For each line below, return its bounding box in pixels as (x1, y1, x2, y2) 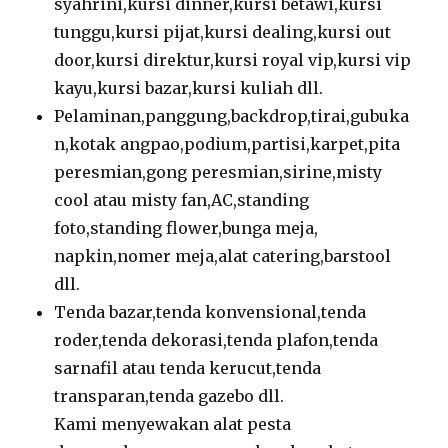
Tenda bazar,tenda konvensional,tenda (54, 302, 367, 323)
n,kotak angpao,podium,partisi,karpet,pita (54, 134, 401, 155)
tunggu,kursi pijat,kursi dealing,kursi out (54, 22, 392, 43)
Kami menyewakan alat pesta (54, 414, 292, 435)
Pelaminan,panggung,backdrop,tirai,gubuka (54, 106, 410, 127)
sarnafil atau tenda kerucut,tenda (54, 358, 322, 379)
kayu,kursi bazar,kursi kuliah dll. (54, 78, 324, 99)
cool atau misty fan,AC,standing (54, 190, 310, 211)
